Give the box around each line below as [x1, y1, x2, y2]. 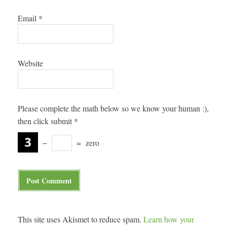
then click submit [18, 116, 72, 126]
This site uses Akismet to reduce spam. [18, 214, 143, 225]
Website [18, 57, 43, 68]
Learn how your [143, 214, 194, 225]
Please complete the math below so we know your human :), [18, 103, 209, 113]
